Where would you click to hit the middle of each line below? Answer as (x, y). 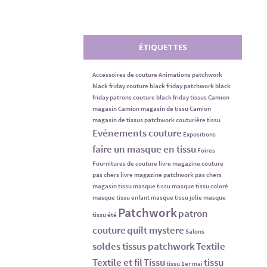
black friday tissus (182, 98)
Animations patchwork (191, 75)
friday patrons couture (124, 98)
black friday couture (121, 86)
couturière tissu (198, 120)
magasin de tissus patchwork (134, 120)
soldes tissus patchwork (144, 246)
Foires (207, 151)
